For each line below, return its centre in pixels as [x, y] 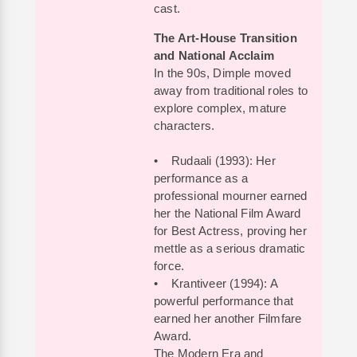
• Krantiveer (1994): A [216, 283]
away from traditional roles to [231, 90]
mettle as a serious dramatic [230, 248]
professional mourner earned [231, 196]
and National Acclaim [214, 55]
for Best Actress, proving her [230, 231]
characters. [184, 126]
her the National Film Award [228, 213]
